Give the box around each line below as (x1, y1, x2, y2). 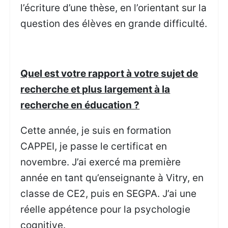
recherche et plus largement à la (20, 83, 170, 96)
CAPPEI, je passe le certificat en (20, 140, 167, 152)
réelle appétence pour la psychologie (20, 203, 191, 215)
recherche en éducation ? (20, 99, 140, 111)
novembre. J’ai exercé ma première (20, 156, 181, 168)
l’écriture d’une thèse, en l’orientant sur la (20, 2, 207, 14)
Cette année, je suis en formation (20, 124, 172, 136)
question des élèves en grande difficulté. (20, 17, 208, 30)
